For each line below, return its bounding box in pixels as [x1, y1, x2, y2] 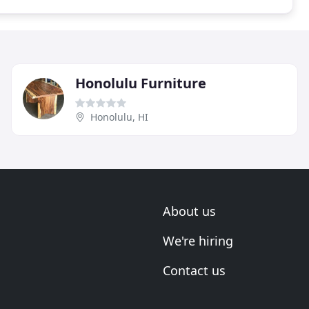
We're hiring [163, 232, 233, 249]
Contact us [163, 262, 226, 279]
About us [163, 203, 216, 219]
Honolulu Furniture [75, 74, 206, 92]
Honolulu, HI [90, 110, 148, 123]
